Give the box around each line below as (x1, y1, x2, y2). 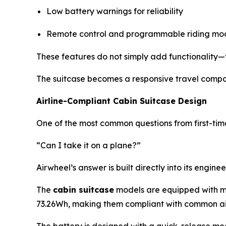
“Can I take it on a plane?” (36, 140, 141, 151)
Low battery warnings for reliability (46, 6, 183, 16)
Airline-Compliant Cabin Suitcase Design (36, 96, 207, 106)
